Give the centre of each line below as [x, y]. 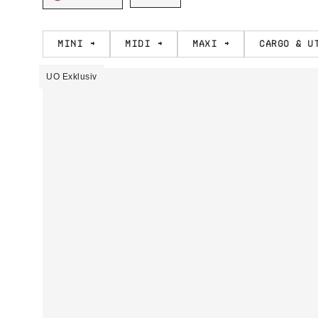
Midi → [144, 43]
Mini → [76, 43]
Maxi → [211, 43]
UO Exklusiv [72, 76]
